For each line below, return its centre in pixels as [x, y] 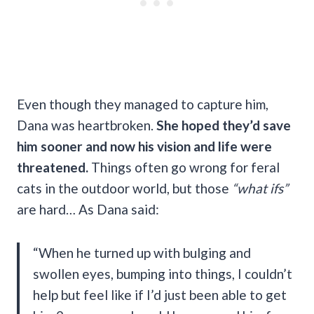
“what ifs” [260, 188]
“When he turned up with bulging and [142, 252]
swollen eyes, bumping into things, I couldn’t [163, 273]
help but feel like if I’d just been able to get [160, 294]
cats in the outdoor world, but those [124, 188]
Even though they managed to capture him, [143, 104]
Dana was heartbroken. [87, 125]
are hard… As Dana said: [88, 209]
